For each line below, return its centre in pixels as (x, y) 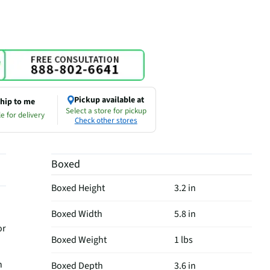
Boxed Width (77, 214)
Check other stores (106, 120)
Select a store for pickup (106, 111)
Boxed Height (78, 188)
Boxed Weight (79, 240)
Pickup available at (109, 100)
